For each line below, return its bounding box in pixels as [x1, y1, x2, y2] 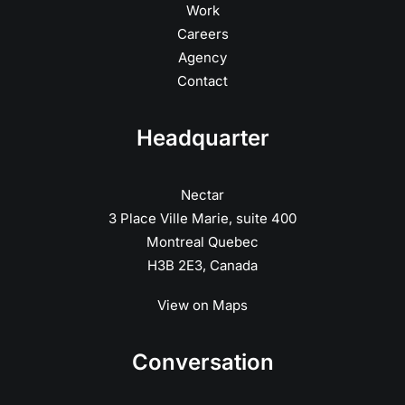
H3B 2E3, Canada [147, 257, 258, 274]
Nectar [181, 186, 224, 203]
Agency [178, 49, 227, 66]
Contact [177, 72, 228, 89]
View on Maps [157, 297, 248, 314]
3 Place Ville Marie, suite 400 [108, 210, 297, 227]
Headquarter [136, 125, 269, 151]
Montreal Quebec [146, 233, 259, 250]
